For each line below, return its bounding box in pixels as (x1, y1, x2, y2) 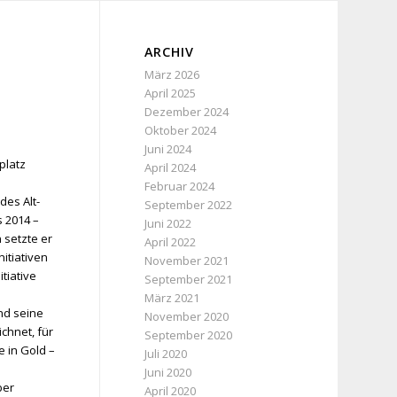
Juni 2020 (144, 364, 192, 380)
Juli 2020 (144, 346, 188, 362)
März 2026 (144, 66, 200, 82)
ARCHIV (144, 43, 195, 60)
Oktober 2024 (144, 122, 217, 138)
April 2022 (144, 234, 197, 250)
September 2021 (144, 271, 233, 287)
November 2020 (144, 308, 230, 324)
